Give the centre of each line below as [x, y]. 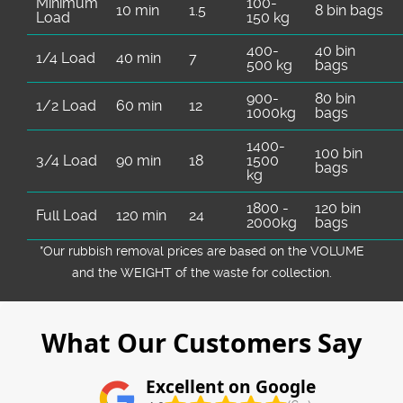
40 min [139, 58]
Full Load [67, 215]
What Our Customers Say [201, 342]
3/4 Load [67, 160]
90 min [139, 160]
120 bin [338, 208]
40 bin [336, 50]
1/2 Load [67, 105]
